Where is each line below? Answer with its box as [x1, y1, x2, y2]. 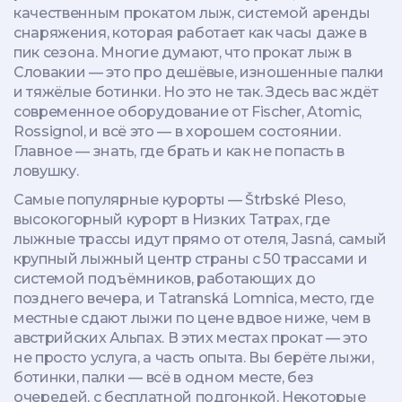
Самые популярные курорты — [13, 191, 246, 208]
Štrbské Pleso [245, 191, 344, 208]
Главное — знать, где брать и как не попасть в [13, 143, 345, 160]
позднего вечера [13, 290, 140, 307]
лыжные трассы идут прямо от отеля [13, 231, 286, 248]
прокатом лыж [123, 4, 232, 22]
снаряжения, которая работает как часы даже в [13, 24, 367, 41]
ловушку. [13, 162, 79, 179]
